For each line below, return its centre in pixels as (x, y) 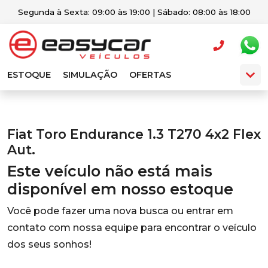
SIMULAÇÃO (90, 75)
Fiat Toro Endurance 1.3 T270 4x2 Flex (134, 134)
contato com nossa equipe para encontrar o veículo (132, 228)
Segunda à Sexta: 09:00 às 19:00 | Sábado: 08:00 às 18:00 (134, 12)
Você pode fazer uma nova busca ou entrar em (120, 211)
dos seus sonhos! (49, 244)
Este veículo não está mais (110, 171)
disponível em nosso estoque (120, 189)
